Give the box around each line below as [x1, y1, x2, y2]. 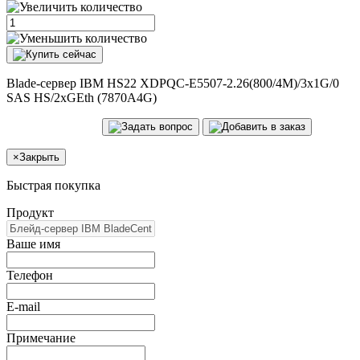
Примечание [6, 330, 76, 345]
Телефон [6, 268, 53, 282]
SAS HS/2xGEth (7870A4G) [6, 90, 157, 104]
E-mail [6, 299, 40, 313]
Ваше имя [6, 236, 60, 251]
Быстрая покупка [6, 178, 100, 192]
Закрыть [19, 150, 59, 163]
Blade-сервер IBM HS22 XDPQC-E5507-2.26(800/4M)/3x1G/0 [6, 76, 339, 90]
